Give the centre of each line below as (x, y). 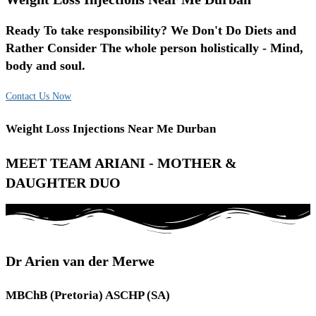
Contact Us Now (38, 96)
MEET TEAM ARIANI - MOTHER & (121, 163)
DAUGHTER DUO (63, 182)
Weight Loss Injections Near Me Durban (111, 129)
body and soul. (45, 65)
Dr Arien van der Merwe (80, 261)
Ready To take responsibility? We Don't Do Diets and (151, 30)
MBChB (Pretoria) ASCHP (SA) (88, 296)
